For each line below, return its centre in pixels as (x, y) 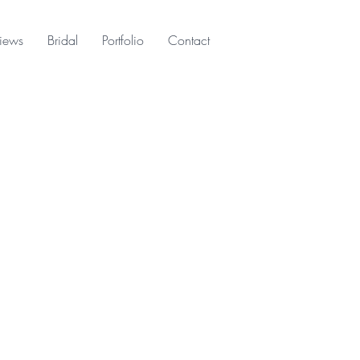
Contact (189, 40)
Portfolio (123, 40)
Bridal (63, 40)
